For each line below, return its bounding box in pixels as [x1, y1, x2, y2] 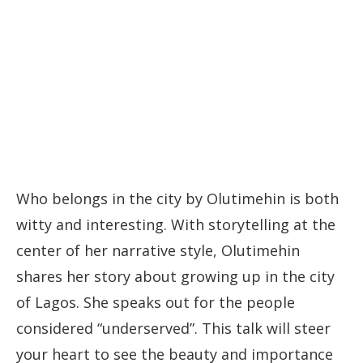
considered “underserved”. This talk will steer [16, 318, 331, 339]
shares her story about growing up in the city [16, 267, 335, 287]
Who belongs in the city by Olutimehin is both [16, 189, 339, 209]
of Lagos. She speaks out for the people [16, 293, 295, 313]
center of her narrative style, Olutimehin [16, 241, 300, 261]
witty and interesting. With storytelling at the [16, 215, 335, 235]
